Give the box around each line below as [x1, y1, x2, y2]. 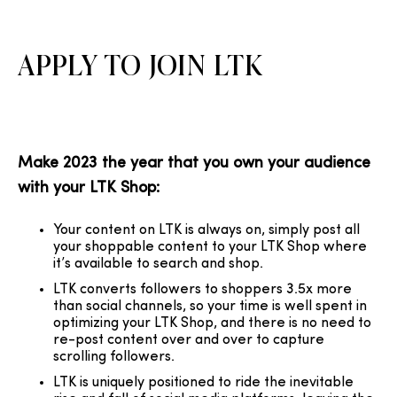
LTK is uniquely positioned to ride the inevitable [53, 376, 354, 390]
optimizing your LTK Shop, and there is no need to [53, 316, 371, 331]
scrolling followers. [53, 350, 178, 364]
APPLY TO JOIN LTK [18, 49, 263, 82]
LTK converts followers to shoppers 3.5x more [53, 283, 352, 297]
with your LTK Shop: [18, 180, 164, 197]
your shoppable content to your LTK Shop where [53, 240, 367, 254]
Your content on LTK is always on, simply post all [53, 223, 360, 237]
